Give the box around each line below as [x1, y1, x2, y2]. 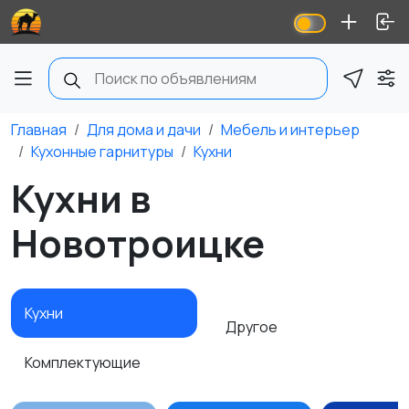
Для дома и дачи [87, 120, 201, 140]
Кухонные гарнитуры [31, 142, 173, 162]
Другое [225, 317, 280, 337]
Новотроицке [11, 217, 265, 268]
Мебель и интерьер [221, 120, 360, 140]
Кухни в [11, 173, 151, 224]
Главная [11, 120, 67, 140]
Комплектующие [25, 352, 143, 372]
